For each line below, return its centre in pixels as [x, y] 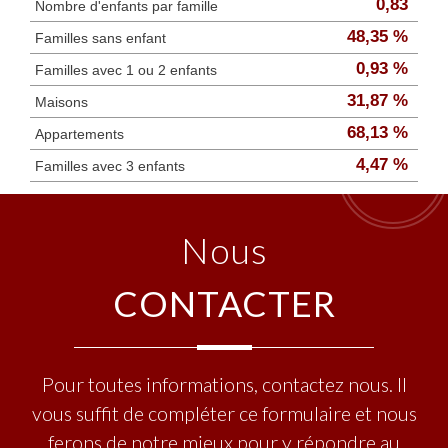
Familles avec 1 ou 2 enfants [126, 69]
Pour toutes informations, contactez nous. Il [224, 384]
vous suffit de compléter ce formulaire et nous [224, 413]
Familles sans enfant [100, 37]
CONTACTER [224, 303]
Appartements [79, 133]
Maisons [61, 101]
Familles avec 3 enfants [110, 165]
